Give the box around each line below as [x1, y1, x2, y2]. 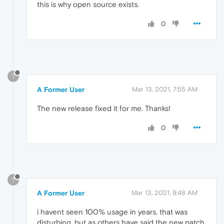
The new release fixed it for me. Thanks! [37, 103, 170, 112]
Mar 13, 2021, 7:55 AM [132, 85, 197, 93]
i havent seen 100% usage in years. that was [37, 207, 187, 216]
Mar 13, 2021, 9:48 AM [131, 189, 197, 197]
